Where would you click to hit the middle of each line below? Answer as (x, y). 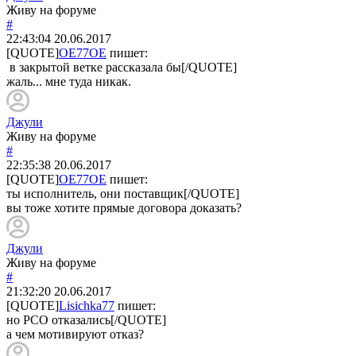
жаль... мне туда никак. (69, 81)
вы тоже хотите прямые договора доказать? (124, 207)
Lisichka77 (87, 305)
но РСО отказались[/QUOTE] (86, 319)
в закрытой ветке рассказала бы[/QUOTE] (122, 67)
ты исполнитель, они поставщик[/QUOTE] (123, 193)
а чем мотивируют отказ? (75, 334)
